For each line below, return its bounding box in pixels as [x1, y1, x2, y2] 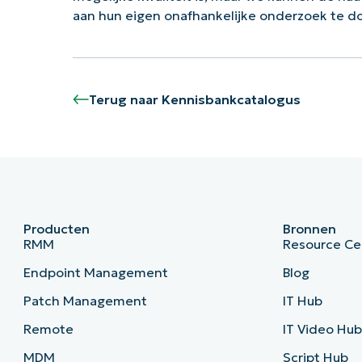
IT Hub [283, 293, 323, 309]
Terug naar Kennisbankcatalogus [88, 91, 301, 108]
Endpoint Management [23, 264, 168, 281]
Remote [23, 321, 74, 338]
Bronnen [283, 221, 337, 238]
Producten [23, 221, 90, 238]
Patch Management [23, 293, 147, 309]
